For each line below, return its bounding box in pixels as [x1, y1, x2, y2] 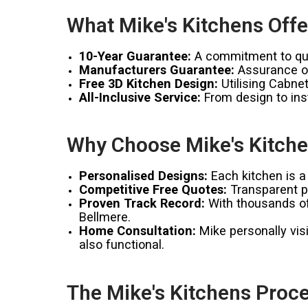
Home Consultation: [78, 223, 196, 238]
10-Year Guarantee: [78, 48, 191, 63]
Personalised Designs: [78, 168, 208, 183]
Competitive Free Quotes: [78, 182, 227, 197]
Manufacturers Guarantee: [78, 62, 234, 77]
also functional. [78, 237, 164, 252]
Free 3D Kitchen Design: [78, 76, 218, 91]
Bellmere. [78, 210, 131, 224]
